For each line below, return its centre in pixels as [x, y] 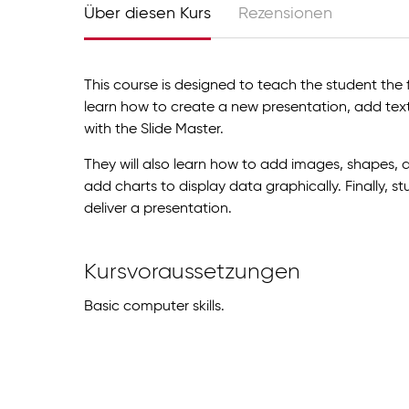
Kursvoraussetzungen [192, 272]
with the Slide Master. [154, 129]
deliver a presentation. [158, 209]
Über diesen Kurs [147, 14]
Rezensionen [285, 14]
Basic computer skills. [154, 307]
